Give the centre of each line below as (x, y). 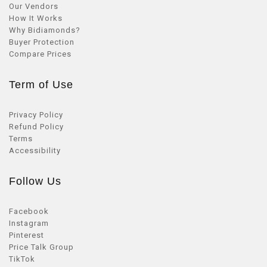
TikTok (22, 259)
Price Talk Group (41, 247)
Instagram (29, 223)
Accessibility (35, 150)
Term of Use (41, 85)
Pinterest (27, 235)
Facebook (29, 211)
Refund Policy (36, 127)
